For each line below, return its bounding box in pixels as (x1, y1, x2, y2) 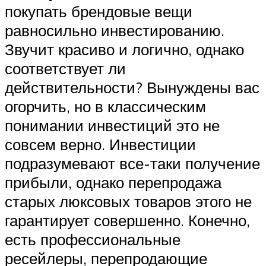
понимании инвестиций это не (5, 116, 220, 135)
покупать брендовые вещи (5, 2, 192, 21)
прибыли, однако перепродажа (5, 173, 221, 192)
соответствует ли (5, 59, 126, 78)
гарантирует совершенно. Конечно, (5, 211, 250, 230)
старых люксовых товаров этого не (5, 192, 252, 211)
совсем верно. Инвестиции (5, 135, 196, 154)
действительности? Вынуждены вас (5, 78, 259, 97)
